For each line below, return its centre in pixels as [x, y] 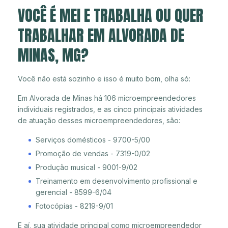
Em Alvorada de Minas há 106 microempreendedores [107, 98]
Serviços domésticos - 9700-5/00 [93, 139]
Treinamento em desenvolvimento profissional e [117, 181]
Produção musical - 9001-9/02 [87, 167]
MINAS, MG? [53, 55]
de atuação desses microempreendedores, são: [99, 120]
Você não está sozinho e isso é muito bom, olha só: [104, 78]
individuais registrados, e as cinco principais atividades [110, 109]
